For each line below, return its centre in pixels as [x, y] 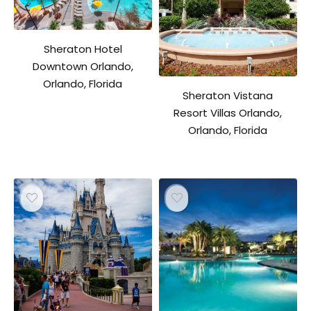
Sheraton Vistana [228, 95]
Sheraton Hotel [83, 49]
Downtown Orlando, [83, 67]
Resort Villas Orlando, [228, 112]
